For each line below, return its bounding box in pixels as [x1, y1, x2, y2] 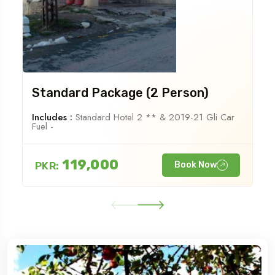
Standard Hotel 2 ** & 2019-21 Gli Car [72, 110, 234, 124]
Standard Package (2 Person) [32, 85, 209, 100]
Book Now [174, 159, 217, 170]
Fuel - [32, 119, 53, 133]
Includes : [32, 110, 72, 124]
